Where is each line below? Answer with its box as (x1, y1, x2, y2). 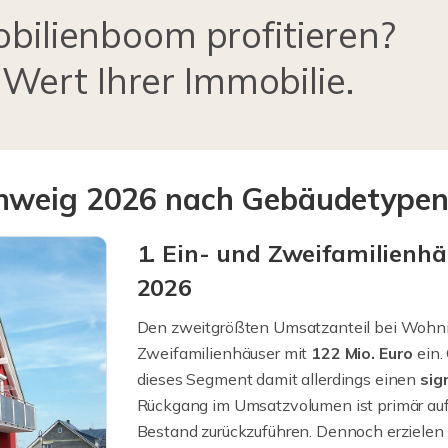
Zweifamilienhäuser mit (136, 343, 312, 364)
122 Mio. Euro (311, 343, 418, 364)
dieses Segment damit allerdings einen (136, 369, 421, 390)
